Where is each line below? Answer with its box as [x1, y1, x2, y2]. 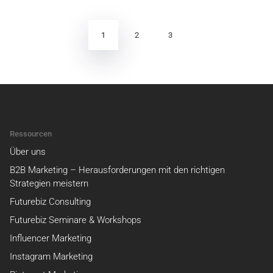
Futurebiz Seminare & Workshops [10, 214, 141, 225]
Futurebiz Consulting [10, 196, 91, 207]
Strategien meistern [10, 177, 88, 189]
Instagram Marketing [10, 250, 93, 262]
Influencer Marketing [10, 232, 91, 244]
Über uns [10, 146, 46, 157]
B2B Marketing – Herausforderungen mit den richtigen [10, 164, 225, 175]
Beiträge [9, 27, 79, 49]
